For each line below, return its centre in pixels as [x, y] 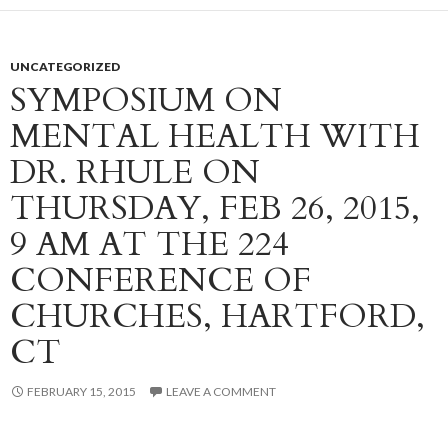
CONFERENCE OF [160, 281]
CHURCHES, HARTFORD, [217, 317]
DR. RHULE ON [135, 173]
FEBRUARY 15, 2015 [81, 392]
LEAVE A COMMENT [221, 392]
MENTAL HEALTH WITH [215, 137]
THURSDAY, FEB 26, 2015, [215, 209]
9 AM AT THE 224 [149, 245]
